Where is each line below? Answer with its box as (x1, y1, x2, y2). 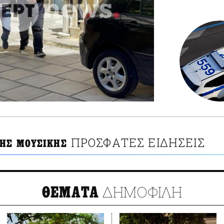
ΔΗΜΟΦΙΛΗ (99, 182, 182, 202)
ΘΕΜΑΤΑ (41, 183, 99, 202)
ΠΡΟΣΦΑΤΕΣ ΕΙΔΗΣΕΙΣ (70, 135, 205, 150)
